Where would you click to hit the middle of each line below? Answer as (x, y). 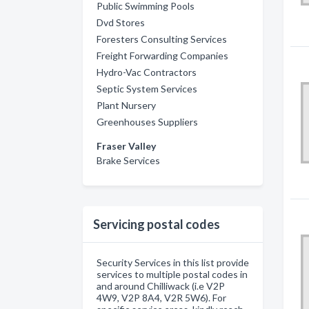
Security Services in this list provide (173, 262)
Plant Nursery (126, 105)
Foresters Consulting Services (162, 39)
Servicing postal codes (157, 224)
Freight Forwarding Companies (162, 56)
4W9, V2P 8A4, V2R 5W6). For (161, 298)
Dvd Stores (121, 22)
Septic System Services (147, 89)
